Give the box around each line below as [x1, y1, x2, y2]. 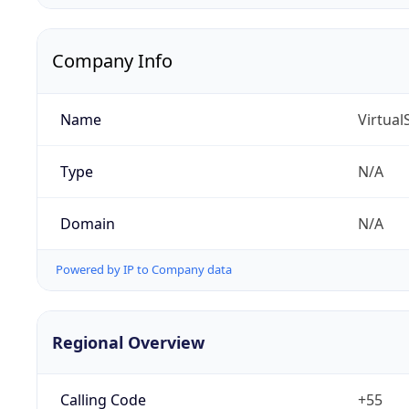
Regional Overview [52, 330, 204, 353]
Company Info [52, 48, 173, 74]
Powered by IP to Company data [56, 261, 232, 278]
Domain [59, 214, 115, 235]
